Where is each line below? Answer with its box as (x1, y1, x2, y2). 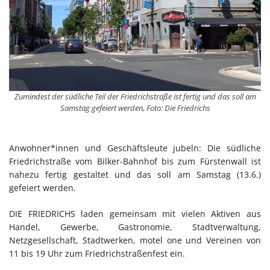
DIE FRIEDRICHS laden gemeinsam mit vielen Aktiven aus (9, 207, 261, 219)
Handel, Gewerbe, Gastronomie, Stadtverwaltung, (9, 221, 261, 233)
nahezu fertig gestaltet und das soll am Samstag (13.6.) (9, 168, 261, 180)
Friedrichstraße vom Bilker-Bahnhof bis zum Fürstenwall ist (9, 155, 261, 167)
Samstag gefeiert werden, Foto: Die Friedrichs (60, 102, 210, 113)
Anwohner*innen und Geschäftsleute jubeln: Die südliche (9, 142, 261, 154)
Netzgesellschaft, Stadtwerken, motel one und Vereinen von (9, 234, 261, 246)
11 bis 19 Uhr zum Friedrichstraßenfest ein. (9, 247, 185, 259)
